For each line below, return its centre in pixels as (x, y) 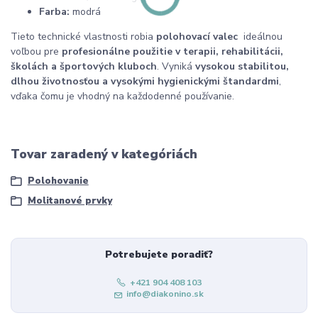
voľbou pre (36, 51)
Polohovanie (58, 181)
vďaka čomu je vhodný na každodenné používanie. (122, 96)
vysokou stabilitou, (242, 66)
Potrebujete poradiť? (159, 255)
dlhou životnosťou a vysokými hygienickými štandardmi (145, 81)
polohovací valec (198, 36)
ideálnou (262, 36)
